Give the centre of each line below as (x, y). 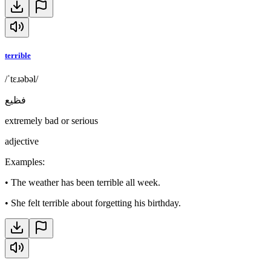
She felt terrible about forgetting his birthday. (96, 203)
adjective (22, 142)
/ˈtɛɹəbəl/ (21, 79)
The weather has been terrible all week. (86, 183)
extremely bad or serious (51, 121)
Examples (24, 162)
